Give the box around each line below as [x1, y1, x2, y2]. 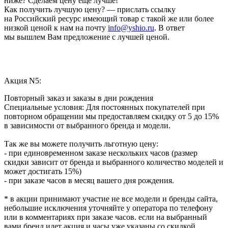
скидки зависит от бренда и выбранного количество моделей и [4, 157, 223, 166]
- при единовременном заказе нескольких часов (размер [4, 148, 197, 157]
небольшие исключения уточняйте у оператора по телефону [4, 203, 213, 212]
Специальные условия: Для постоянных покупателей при [4, 102, 205, 111]
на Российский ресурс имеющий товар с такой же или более [4, 14, 214, 23]
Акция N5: [4, 76, 41, 85]
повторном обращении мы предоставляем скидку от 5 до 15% [4, 111, 219, 121]
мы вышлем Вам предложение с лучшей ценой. [4, 32, 169, 41]
